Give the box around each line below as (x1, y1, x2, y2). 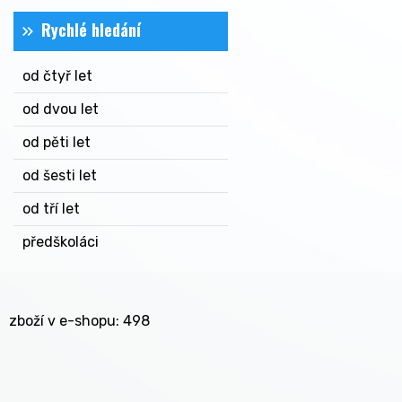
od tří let (22, 200, 80, 217)
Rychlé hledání (41, 18, 141, 41)
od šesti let (22, 167, 97, 184)
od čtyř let (22, 67, 92, 84)
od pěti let (22, 134, 91, 151)
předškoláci (22, 233, 99, 250)
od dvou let (22, 100, 99, 118)
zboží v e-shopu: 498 (9, 312, 150, 329)
